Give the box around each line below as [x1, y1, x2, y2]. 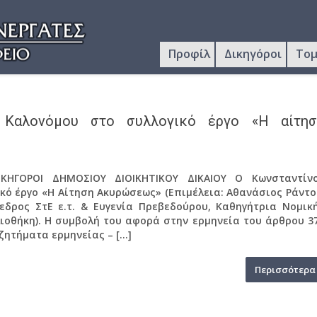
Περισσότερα [255, 263, 316, 276]
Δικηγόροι [224, 46, 282, 62]
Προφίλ [168, 46, 210, 62]
